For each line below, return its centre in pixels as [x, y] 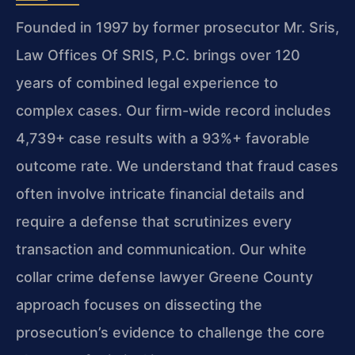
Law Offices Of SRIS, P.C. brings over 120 [158, 55]
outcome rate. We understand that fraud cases [177, 166]
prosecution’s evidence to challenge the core [170, 333]
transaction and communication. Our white [161, 250]
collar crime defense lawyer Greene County [164, 277]
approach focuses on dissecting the [139, 305]
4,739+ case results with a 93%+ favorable [163, 139]
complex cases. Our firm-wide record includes [174, 111]
